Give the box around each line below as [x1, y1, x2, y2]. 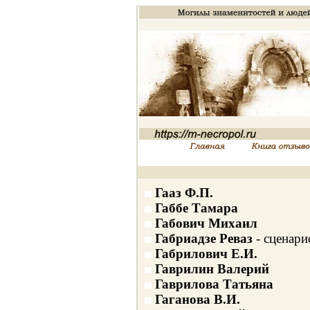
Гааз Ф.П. [154, 185, 213, 200]
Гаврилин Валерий [154, 262, 269, 276]
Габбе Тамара [154, 201, 238, 215]
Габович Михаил [154, 216, 257, 230]
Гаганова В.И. [154, 292, 240, 307]
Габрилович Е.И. [154, 246, 257, 261]
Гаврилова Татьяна [154, 277, 273, 291]
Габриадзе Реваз [154, 231, 253, 246]
